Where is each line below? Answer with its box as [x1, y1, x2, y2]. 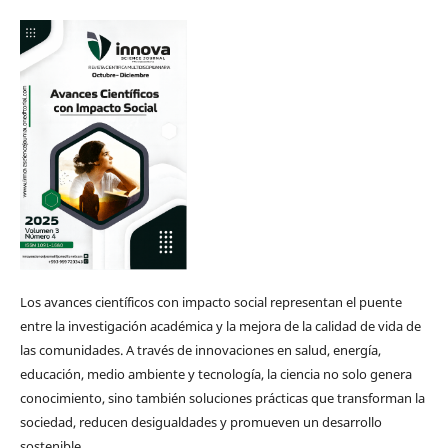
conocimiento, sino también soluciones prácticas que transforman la [19, 389, 425, 408]
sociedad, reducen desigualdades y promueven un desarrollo [19, 413, 382, 432]
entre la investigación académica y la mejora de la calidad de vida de [19, 317, 421, 336]
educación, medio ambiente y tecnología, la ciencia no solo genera [19, 365, 412, 384]
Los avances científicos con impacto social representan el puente [19, 293, 402, 312]
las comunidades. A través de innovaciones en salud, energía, [19, 341, 381, 360]
